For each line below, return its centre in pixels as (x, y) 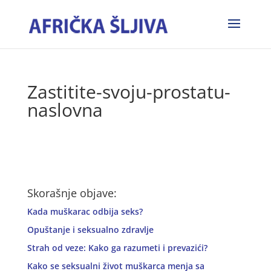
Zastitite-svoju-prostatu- (129, 92)
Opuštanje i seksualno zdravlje (90, 230)
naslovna (65, 110)
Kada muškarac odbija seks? (85, 211)
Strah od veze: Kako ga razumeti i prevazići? (117, 248)
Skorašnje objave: (72, 193)
